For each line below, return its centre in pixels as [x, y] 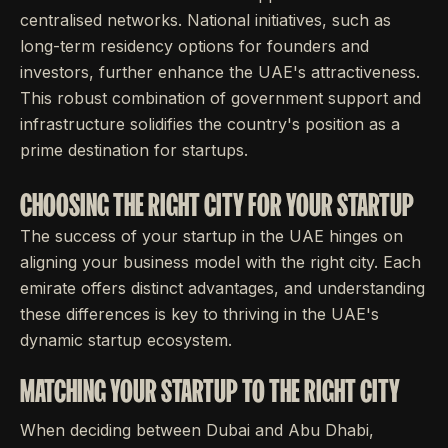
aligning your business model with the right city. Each [220, 262]
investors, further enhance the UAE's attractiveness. [220, 72]
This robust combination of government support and [220, 98]
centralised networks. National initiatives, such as [205, 20]
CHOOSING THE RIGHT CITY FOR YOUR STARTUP [217, 204]
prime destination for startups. [134, 150]
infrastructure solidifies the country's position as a [210, 124]
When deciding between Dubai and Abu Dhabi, [197, 430]
